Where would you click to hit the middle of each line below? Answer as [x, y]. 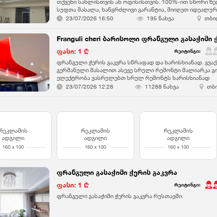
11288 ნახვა [162, 86]
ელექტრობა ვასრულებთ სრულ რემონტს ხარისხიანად [133, 78]
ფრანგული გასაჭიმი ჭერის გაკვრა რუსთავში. [120, 196]
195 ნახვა [161, 18]
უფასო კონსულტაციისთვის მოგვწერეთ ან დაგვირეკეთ [134, 17]
